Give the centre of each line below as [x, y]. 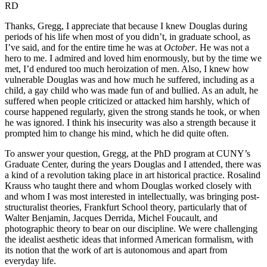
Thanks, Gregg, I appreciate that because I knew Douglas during [126, 26]
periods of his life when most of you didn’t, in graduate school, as [128, 37]
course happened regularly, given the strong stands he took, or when [132, 112]
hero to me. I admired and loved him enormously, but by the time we [133, 58]
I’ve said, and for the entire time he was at [84, 48]
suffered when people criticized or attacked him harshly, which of [127, 101]
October [179, 48]
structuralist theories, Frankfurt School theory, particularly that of [126, 207]
